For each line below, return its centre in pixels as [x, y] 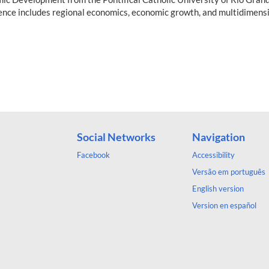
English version [218, 188]
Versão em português [229, 171]
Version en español [224, 205]
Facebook [93, 155]
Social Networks [116, 137]
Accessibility [213, 155]
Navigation [219, 137]
